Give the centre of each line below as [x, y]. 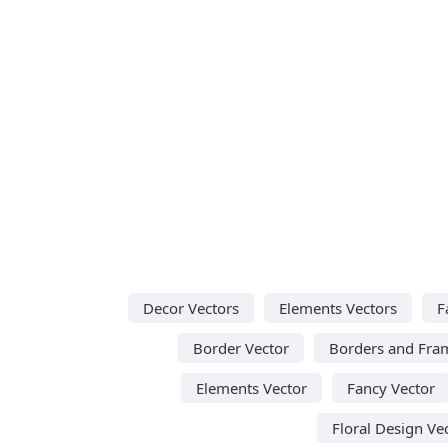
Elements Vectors [338, 307]
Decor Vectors [191, 307]
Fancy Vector [390, 387]
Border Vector [241, 347]
